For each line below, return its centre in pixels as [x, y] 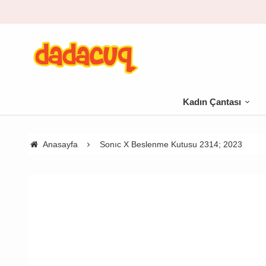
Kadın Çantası [212, 102]
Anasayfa [60, 144]
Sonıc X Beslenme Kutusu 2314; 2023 [171, 144]
